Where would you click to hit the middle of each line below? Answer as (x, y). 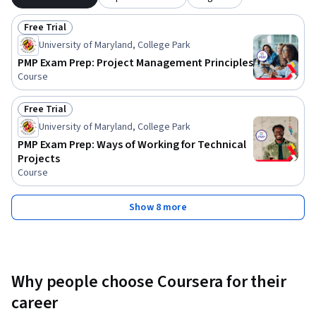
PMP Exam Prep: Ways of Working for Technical (132, 144)
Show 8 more (158, 207)
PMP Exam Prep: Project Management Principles (135, 62)
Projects (39, 158)
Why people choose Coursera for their (149, 281)
